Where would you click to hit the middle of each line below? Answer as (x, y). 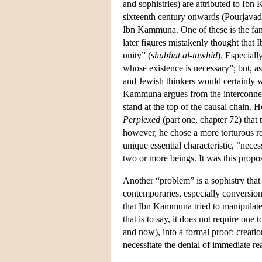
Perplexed (142, 119)
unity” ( (137, 55)
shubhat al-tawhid (184, 55)
